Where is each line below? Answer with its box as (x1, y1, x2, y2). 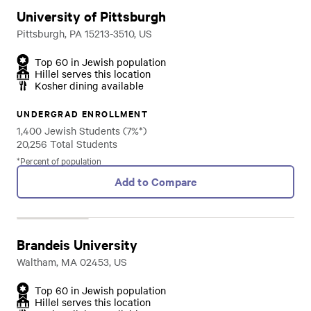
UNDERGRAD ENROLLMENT (17, 107, 148, 120)
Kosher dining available (35, 78, 144, 92)
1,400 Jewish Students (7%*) (17, 124, 146, 137)
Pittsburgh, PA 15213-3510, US (17, 26, 152, 40)
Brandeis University (17, 235, 137, 253)
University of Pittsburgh (17, 7, 166, 25)
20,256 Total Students (17, 137, 117, 151)
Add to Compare (114, 174, 197, 189)
